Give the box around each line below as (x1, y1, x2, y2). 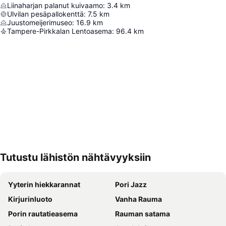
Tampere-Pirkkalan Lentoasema (7, 27, 112, 35)
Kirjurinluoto (8, 195, 52, 203)
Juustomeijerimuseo (7, 18, 72, 27)
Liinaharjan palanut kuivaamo (7, 1, 103, 10)
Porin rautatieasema (8, 209, 78, 218)
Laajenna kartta (16, 160, 68, 169)
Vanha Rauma (115, 195, 162, 203)
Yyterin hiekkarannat (8, 180, 80, 189)
